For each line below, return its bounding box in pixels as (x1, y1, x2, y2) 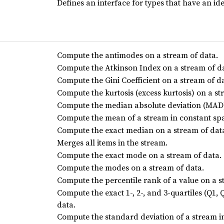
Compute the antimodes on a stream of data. (56, 49, 218, 60)
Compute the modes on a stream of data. (56, 162, 204, 173)
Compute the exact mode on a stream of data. (56, 149, 221, 160)
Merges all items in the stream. (56, 137, 167, 148)
